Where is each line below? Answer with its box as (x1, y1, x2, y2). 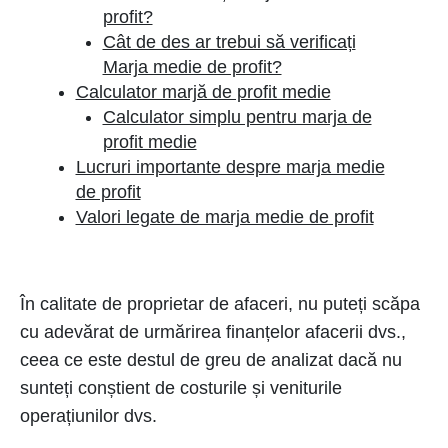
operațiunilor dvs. (20, 406, 157, 426)
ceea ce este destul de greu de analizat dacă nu (20, 350, 402, 370)
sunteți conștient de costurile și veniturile (20, 378, 342, 398)
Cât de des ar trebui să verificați (102, 32, 356, 52)
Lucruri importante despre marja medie (75, 157, 385, 177)
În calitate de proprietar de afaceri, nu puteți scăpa (20, 294, 420, 314)
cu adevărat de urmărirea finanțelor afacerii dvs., (20, 322, 406, 342)
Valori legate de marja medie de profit (75, 207, 374, 227)
